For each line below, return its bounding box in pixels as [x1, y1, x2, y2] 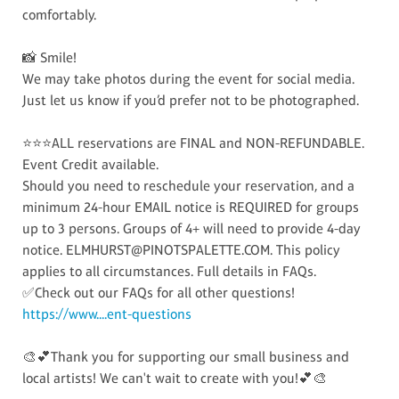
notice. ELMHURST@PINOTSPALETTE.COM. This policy [22, 240, 341, 258]
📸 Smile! [22, 48, 77, 66]
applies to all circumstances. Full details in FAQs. [22, 262, 317, 280]
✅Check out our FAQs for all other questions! [22, 283, 296, 301]
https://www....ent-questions [22, 305, 192, 322]
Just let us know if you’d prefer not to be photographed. [22, 91, 360, 109]
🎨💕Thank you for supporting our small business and [22, 347, 350, 365]
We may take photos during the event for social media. [22, 69, 355, 87]
